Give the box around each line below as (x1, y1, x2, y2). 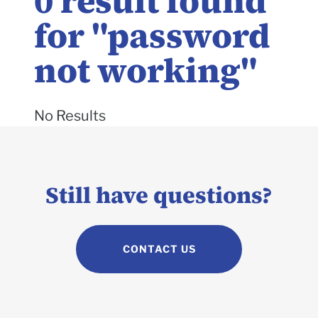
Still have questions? (45, 180, 273, 211)
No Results (34, 107, 106, 124)
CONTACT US (122, 243, 196, 255)
